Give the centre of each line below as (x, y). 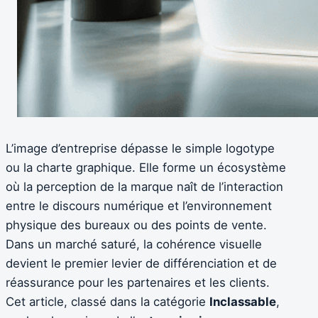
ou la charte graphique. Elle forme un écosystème (146, 168)
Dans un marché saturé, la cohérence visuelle (134, 245)
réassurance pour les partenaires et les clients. (138, 283)
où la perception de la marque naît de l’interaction (144, 187)
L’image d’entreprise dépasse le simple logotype (140, 149)
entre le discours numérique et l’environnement (139, 206)
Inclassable (243, 302)
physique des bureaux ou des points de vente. (136, 225)
